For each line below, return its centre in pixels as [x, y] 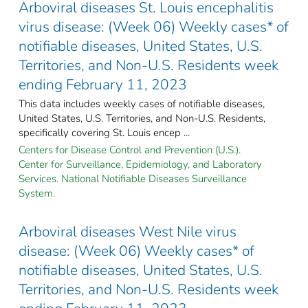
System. [37, 193]
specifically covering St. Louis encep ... [104, 132]
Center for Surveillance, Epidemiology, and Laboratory [140, 164]
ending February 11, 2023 [103, 84]
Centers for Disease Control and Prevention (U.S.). [130, 150]
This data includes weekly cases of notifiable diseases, [142, 103]
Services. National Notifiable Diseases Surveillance [133, 178]
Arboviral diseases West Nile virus [128, 231]
